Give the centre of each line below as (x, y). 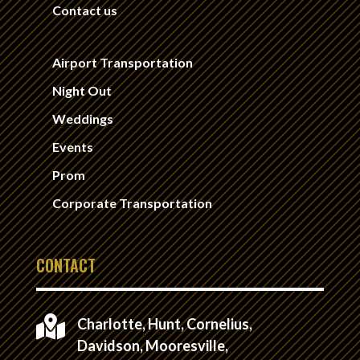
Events (72, 146)
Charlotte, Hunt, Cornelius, (164, 323)
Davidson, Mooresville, (152, 345)
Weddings (82, 118)
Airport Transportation (122, 62)
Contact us (84, 10)
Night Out (82, 90)
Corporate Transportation (132, 202)
